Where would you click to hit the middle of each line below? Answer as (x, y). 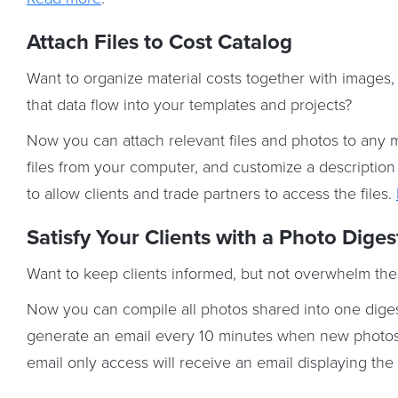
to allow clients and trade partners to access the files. (211, 193)
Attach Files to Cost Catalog (159, 41)
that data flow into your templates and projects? (189, 104)
